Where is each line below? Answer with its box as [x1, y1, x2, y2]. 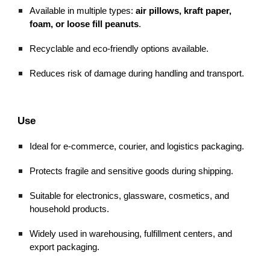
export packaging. [30, 242, 100, 253]
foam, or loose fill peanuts [30, 19, 139, 29]
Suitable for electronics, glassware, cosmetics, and [30, 191, 230, 201]
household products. [30, 204, 110, 215]
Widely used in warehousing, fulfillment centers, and [30, 229, 233, 239]
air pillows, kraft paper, [136, 5, 232, 16]
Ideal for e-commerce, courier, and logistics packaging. [30, 142, 245, 152]
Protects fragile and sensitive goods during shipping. [30, 166, 234, 177]
